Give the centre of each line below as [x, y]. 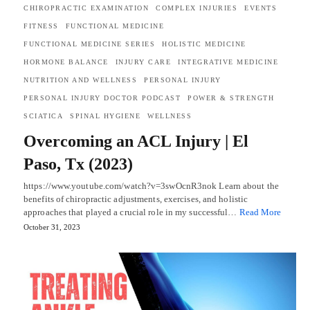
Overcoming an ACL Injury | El [136, 142]
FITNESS [41, 26]
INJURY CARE [143, 62]
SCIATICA [43, 116]
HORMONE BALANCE [66, 62]
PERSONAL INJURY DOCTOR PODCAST [102, 98]
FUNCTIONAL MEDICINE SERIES [89, 44]
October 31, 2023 [52, 227]
